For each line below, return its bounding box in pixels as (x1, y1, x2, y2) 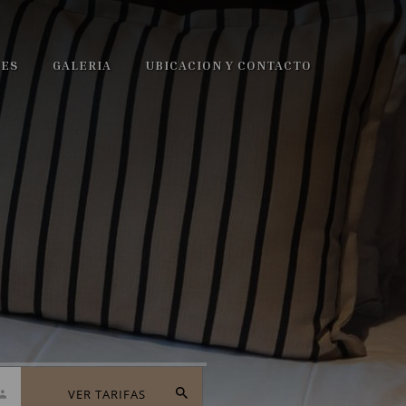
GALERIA (53, 57, 112, 72)
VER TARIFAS (68, 385, 146, 402)
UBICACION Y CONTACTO (145, 57, 312, 72)
